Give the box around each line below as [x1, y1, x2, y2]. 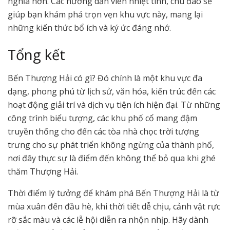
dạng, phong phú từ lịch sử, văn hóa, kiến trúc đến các [8, 86, 216, 98]
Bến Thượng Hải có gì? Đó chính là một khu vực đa [8, 72, 202, 84]
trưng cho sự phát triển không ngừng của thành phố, [8, 139, 214, 151]
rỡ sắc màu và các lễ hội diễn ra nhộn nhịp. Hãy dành [8, 214, 208, 226]
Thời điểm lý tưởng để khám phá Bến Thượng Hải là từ [8, 187, 219, 199]
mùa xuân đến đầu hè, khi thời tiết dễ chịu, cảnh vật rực [8, 201, 220, 213]
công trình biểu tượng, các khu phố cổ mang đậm [8, 112, 197, 124]
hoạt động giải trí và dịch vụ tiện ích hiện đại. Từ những [8, 99, 220, 111]
